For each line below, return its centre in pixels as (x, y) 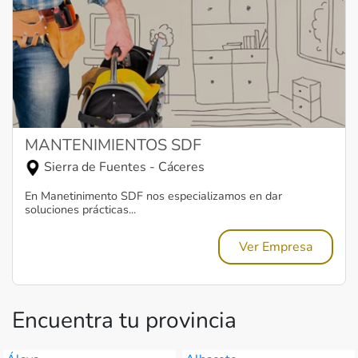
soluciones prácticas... (80, 209)
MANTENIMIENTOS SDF (113, 145)
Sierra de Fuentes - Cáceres (123, 167)
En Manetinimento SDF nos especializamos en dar (153, 195)
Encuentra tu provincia (124, 320)
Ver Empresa (276, 247)
